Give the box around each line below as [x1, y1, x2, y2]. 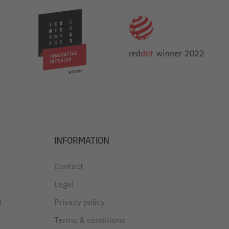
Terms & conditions [54, 215, 125, 225]
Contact [54, 161, 83, 172]
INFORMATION [54, 135, 109, 147]
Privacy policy [54, 197, 105, 208]
